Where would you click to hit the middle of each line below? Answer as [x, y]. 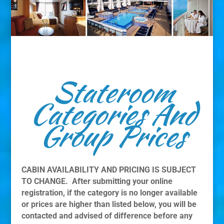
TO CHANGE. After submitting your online [97, 181]
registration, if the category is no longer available [109, 193]
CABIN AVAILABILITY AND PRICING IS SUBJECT [108, 170]
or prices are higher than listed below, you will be [109, 204]
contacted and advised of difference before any [107, 216]
